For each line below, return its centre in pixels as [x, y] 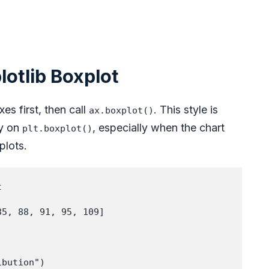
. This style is [186, 110]
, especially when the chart [159, 128]
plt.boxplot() [57, 129]
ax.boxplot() [121, 111]
